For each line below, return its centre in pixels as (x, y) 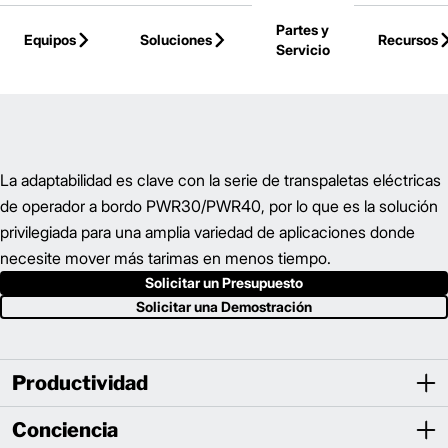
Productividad (80, 383)
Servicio (303, 49)
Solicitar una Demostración (224, 306)
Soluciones (176, 39)
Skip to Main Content (112, 21)
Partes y (302, 29)
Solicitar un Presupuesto (224, 282)
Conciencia (65, 430)
